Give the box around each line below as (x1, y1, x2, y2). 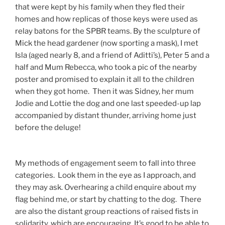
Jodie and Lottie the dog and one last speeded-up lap (15, 99, 201, 108)
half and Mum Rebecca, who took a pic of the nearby (15, 63, 197, 72)
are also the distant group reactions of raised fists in (15, 206, 198, 216)
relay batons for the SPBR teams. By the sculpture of (15, 27, 200, 36)
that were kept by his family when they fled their (15, 3, 185, 12)
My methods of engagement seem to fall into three (15, 158, 196, 168)
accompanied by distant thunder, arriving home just (15, 111, 196, 121)
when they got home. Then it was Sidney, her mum (15, 87, 194, 96)
